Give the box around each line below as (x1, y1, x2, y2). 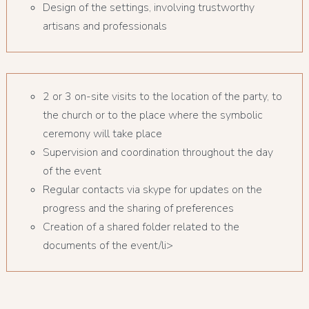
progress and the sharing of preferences (42, 200, 234, 216)
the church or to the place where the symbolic (42, 107, 263, 123)
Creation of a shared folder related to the (42, 219, 239, 235)
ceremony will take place (42, 126, 162, 141)
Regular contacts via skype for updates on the (42, 181, 262, 197)
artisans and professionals (42, 18, 167, 34)
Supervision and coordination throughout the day (42, 144, 273, 160)
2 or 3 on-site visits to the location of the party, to (42, 88, 282, 104)
